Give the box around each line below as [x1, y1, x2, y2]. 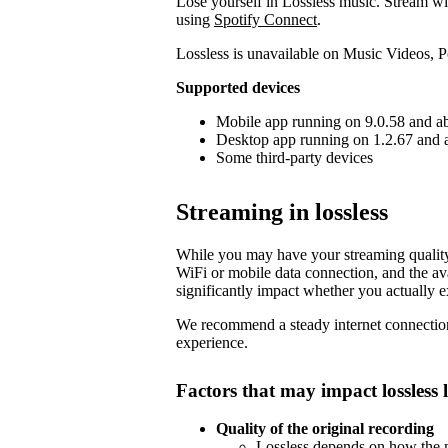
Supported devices [176, 78, 300, 96]
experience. [176, 333, 248, 351]
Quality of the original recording [216, 420, 434, 438]
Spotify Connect [214, 10, 317, 28]
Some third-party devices [216, 148, 373, 166]
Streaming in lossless [176, 198, 388, 225]
